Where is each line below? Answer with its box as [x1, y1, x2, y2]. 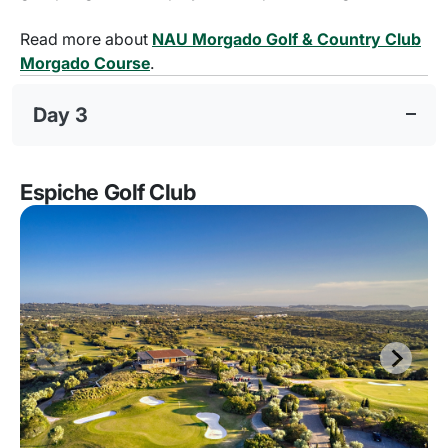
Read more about [20, 28, 152, 49]
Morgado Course [20, 52, 150, 73]
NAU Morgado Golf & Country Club [152, 28, 421, 49]
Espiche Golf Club [20, 179, 196, 206]
